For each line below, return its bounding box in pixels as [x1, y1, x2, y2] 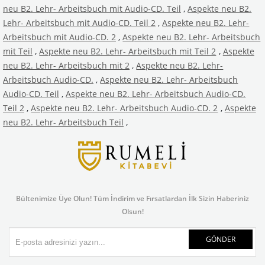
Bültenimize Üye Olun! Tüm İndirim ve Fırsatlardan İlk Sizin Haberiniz [16, 193, 249, 204]
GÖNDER [206, 234, 235, 245]
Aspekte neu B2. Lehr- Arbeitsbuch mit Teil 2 [39, 46, 216, 57]
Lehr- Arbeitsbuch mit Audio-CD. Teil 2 [3, 17, 156, 29]
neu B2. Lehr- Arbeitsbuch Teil [3, 117, 124, 128]
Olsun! [121, 206, 144, 217]
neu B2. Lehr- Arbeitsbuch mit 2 [3, 60, 130, 72]
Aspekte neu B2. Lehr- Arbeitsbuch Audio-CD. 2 [31, 102, 218, 114]
